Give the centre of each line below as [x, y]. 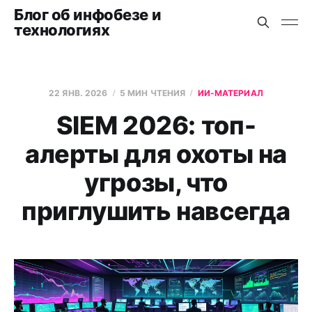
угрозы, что [156, 182]
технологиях [62, 30]
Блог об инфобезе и [88, 15]
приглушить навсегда [156, 211]
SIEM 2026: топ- [156, 125]
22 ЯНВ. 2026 [78, 93]
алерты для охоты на [156, 154]
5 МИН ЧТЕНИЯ [153, 93]
